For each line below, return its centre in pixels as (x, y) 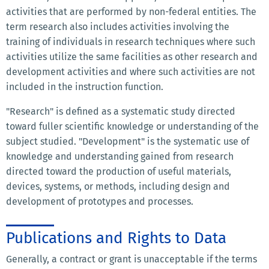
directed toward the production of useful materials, (119, 172)
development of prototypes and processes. (100, 202)
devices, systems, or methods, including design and (118, 187)
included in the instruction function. (85, 87)
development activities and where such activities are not (131, 72)
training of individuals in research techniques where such (131, 42)
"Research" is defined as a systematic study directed (121, 112)
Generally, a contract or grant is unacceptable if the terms (131, 259)
